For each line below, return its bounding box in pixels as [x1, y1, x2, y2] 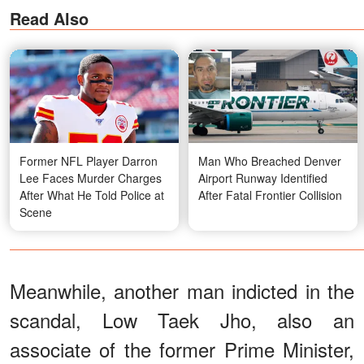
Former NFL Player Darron [19, 153, 158, 170]
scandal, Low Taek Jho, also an [10, 305, 354, 335]
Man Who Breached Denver [198, 153, 341, 170]
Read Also [10, 6, 89, 30]
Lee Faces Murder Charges [19, 170, 162, 187]
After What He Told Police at [19, 187, 164, 204]
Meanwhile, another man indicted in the [10, 276, 354, 305]
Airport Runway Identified [198, 170, 327, 187]
